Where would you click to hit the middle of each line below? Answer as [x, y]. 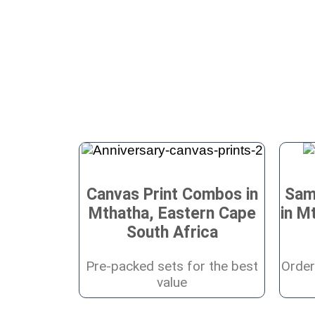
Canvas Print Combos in [172, 194]
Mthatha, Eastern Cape [172, 213]
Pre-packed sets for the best [172, 266]
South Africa [172, 232]
